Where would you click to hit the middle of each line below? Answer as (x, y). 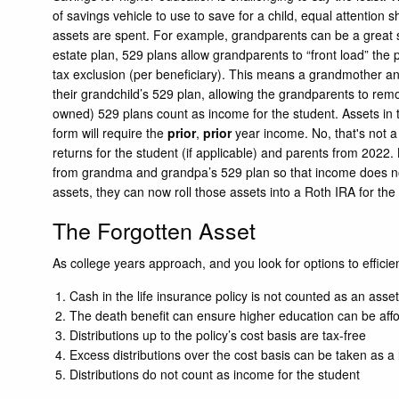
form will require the (110, 133)
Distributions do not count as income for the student (216, 374)
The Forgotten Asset (155, 230)
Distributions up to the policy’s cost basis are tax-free (217, 334)
